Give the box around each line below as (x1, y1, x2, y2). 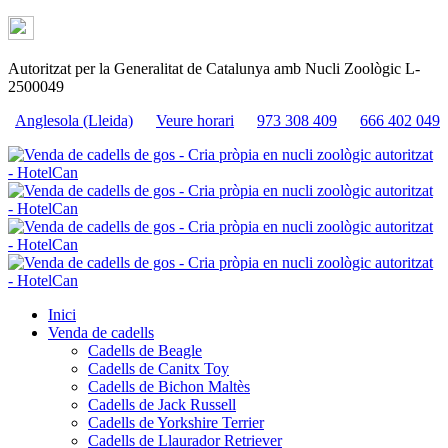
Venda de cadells (48, 324, 154, 341)
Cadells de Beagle (88, 342, 202, 359)
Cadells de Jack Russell (88, 396, 236, 413)
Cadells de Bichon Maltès (88, 378, 250, 395)
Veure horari (156, 112, 234, 129)
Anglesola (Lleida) (15, 112, 133, 129)
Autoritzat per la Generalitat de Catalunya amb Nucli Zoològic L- (8, 60, 420, 77)
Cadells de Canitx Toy (88, 360, 229, 377)
